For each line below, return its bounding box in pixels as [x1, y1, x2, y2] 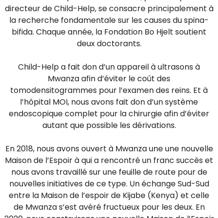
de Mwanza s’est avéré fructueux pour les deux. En [13, 201, 205, 213]
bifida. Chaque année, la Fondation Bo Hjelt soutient [12, 26, 206, 37]
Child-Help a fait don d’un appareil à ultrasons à [18, 61, 200, 73]
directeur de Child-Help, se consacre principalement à [4, 3, 214, 14]
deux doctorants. [76, 38, 142, 49]
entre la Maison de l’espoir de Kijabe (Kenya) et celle [9, 190, 209, 201]
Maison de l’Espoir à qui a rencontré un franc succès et [5, 155, 213, 166]
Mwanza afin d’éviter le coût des [48, 73, 170, 84]
